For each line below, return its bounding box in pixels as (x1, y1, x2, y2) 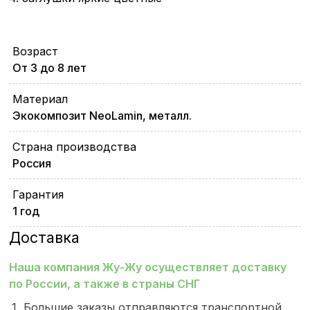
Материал (12, 92, 69, 107)
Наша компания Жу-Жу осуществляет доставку (9, 260, 287, 275)
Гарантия (12, 188, 64, 202)
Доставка (9, 228, 80, 247)
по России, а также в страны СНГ (9, 277, 201, 291)
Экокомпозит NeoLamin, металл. (12, 109, 192, 123)
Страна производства (12, 140, 137, 154)
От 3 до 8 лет (12, 61, 87, 75)
